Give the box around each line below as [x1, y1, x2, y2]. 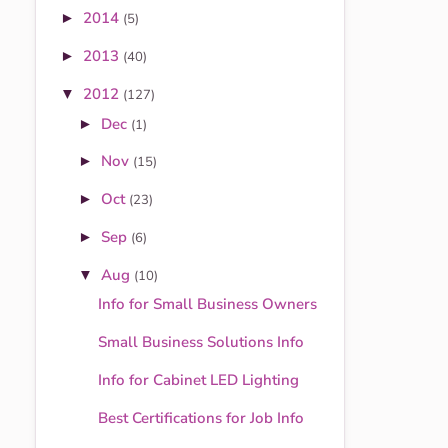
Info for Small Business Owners [97, 294, 317, 315]
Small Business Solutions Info [97, 332, 304, 353]
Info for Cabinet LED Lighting [97, 369, 299, 390]
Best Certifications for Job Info [97, 407, 304, 428]
